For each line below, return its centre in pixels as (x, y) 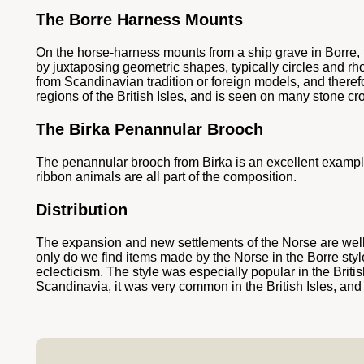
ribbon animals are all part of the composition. (166, 177)
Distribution (82, 210)
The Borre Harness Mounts (139, 20)
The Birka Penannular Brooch (149, 130)
